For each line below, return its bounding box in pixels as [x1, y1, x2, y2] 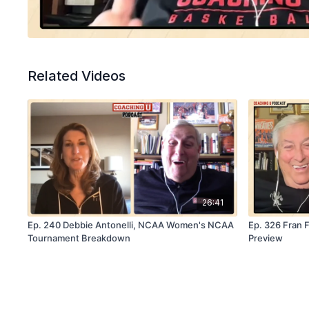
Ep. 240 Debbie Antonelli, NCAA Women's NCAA [28, 219, 235, 231]
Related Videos [28, 68, 126, 84]
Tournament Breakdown [28, 232, 131, 244]
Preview [248, 232, 283, 244]
